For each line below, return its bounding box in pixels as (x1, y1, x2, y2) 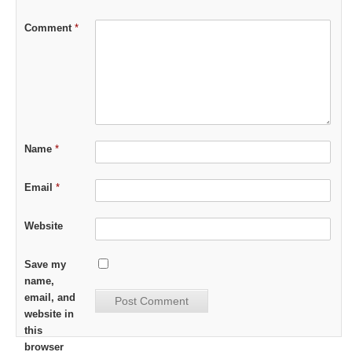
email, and (24, 291, 75, 303)
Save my (24, 258, 66, 270)
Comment (24, 21, 75, 34)
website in (24, 307, 74, 320)
